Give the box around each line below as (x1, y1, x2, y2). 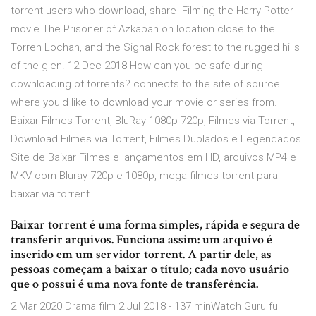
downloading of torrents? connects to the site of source (11, 78, 280, 91)
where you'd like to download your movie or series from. (11, 96, 277, 109)
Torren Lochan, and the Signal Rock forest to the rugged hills (11, 41, 300, 54)
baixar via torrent (11, 188, 90, 201)
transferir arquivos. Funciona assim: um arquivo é (11, 231, 272, 248)
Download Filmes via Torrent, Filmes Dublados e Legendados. (11, 133, 304, 146)
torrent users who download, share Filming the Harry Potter (11, 4, 293, 18)
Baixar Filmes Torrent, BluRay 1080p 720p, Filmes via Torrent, (11, 114, 295, 128)
